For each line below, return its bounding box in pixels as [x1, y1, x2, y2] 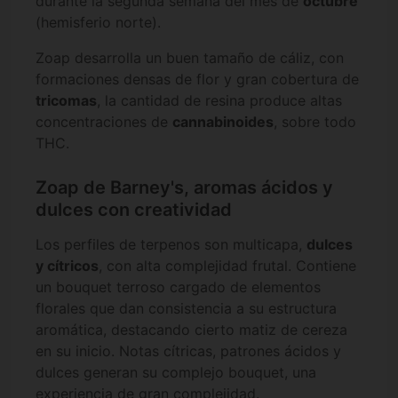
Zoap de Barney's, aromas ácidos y [36, 177, 333, 199]
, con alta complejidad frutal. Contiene [99, 256, 356, 275]
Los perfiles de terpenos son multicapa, [36, 235, 306, 253]
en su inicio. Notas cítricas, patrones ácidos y [36, 341, 341, 360]
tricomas [36, 91, 97, 109]
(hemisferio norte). [36, 12, 161, 31]
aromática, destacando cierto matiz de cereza [36, 320, 347, 338]
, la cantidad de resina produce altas [97, 91, 342, 109]
